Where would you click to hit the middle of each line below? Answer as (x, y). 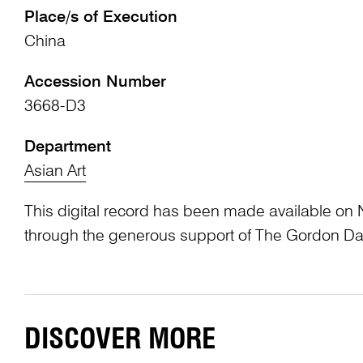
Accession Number (95, 83)
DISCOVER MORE (120, 340)
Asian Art (55, 171)
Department (67, 147)
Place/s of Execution (100, 18)
